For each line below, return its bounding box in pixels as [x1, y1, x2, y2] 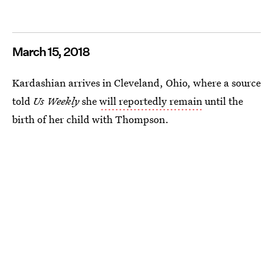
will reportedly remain [99, 94, 202, 108]
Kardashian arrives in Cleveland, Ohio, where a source [12, 76, 261, 90]
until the [202, 94, 243, 108]
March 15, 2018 [12, 44, 90, 59]
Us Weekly [33, 94, 79, 108]
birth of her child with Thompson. [12, 112, 169, 126]
